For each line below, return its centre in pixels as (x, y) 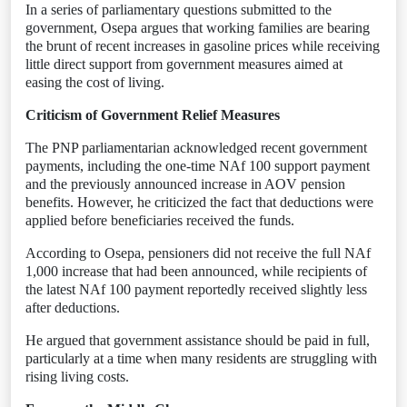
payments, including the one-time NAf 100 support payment (198, 166)
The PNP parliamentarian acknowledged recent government (196, 148)
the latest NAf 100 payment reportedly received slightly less (196, 289)
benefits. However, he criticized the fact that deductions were (199, 202)
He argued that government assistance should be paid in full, (198, 340)
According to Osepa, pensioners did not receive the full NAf (198, 253)
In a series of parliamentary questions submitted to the (179, 10)
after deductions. (73, 308)
